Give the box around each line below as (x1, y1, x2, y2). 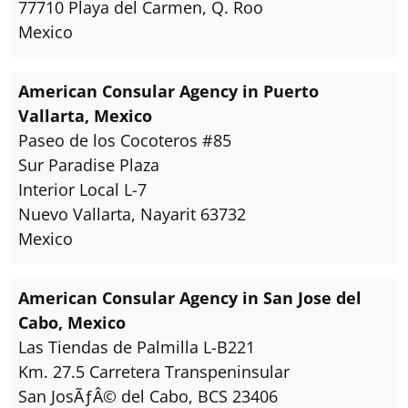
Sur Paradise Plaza (18, 154, 159, 176)
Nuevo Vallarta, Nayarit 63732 (18, 203, 246, 225)
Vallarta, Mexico (18, 105, 152, 127)
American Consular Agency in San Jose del (18, 287, 362, 309)
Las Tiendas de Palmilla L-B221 (18, 336, 255, 358)
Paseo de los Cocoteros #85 (18, 129, 231, 151)
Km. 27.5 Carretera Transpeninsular (18, 361, 290, 382)
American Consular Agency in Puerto (18, 80, 319, 102)
